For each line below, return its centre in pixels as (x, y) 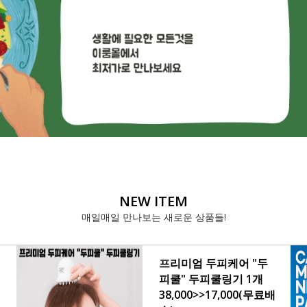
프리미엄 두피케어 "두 (213, 263)
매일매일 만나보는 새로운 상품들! (153, 217)
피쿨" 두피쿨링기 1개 (211, 279)
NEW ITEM (153, 201)
